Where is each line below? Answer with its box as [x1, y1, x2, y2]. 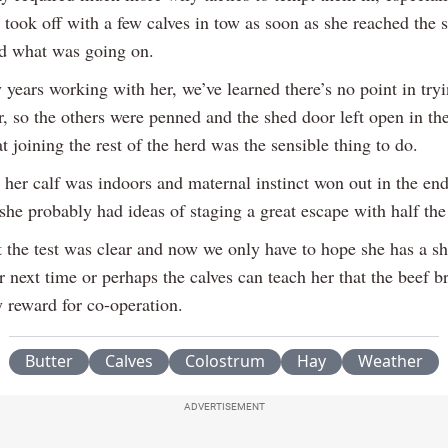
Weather [358, 350, 423, 373]
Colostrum [185, 350, 265, 373]
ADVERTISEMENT [183, 401, 265, 413]
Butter [25, 350, 73, 373]
